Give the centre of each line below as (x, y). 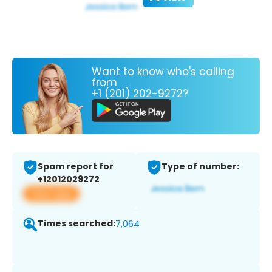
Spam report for (76, 167)
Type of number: (200, 167)
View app (51, 194)
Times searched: (76, 224)
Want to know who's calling (163, 71)
